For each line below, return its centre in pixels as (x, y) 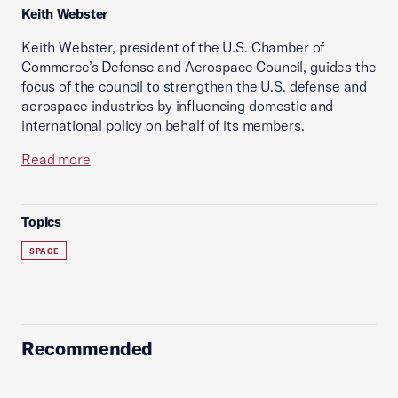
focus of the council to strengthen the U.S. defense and (195, 86)
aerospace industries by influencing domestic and (178, 106)
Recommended (88, 348)
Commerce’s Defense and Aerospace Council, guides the (199, 67)
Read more (56, 159)
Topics (42, 222)
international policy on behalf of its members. (163, 125)
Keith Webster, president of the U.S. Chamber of (173, 47)
